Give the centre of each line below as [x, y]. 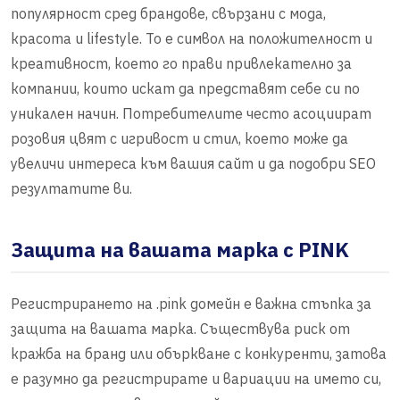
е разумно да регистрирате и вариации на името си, [196, 379]
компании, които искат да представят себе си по [185, 89]
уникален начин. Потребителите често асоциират [191, 114]
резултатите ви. [71, 189]
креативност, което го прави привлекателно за [181, 64]
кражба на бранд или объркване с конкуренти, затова [199, 354]
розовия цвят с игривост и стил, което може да [179, 139]
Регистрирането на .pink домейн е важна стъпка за [191, 304]
